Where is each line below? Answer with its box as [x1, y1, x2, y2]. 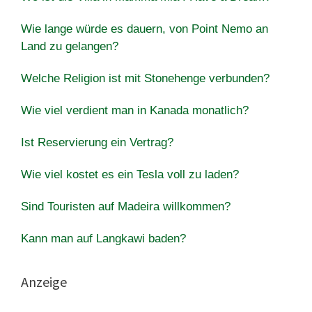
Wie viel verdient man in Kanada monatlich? [21, 103, 249, 117]
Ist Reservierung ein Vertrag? [21, 135, 173, 149]
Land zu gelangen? [21, 39, 118, 53]
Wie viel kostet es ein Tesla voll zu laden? [21, 167, 239, 181]
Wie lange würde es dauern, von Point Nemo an [21, 22, 268, 36]
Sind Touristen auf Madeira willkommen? [21, 199, 231, 213]
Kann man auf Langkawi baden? [21, 231, 186, 245]
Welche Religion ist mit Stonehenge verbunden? [21, 71, 270, 85]
